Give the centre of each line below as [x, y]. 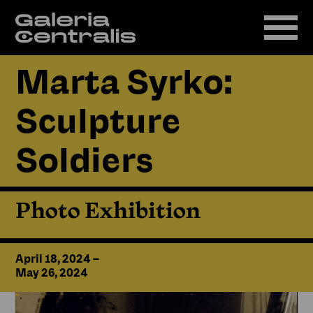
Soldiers [85, 159]
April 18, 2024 [54, 259]
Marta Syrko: [124, 80]
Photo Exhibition [108, 209]
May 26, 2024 [52, 272]
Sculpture [99, 119]
